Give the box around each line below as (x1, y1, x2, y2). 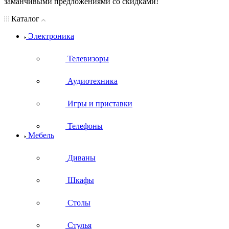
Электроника (28, 31, 74, 40)
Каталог (9, 14, 41, 23)
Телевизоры (67, 54, 109, 63)
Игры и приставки (67, 99, 132, 108)
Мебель (28, 130, 54, 140)
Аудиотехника (67, 76, 118, 85)
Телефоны (67, 121, 103, 130)
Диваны (67, 153, 96, 162)
